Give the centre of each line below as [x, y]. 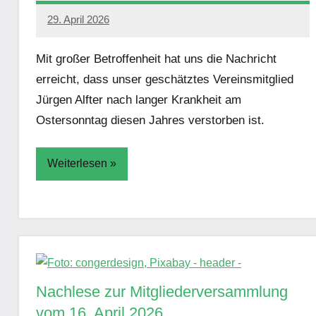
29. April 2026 [78, 20]
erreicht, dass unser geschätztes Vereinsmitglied [165, 79]
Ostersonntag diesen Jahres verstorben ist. [150, 120]
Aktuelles [66, 211]
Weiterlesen [77, 164]
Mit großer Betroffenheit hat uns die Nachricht [156, 59]
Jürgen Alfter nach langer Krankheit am [139, 99]
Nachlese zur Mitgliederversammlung [162, 291]
